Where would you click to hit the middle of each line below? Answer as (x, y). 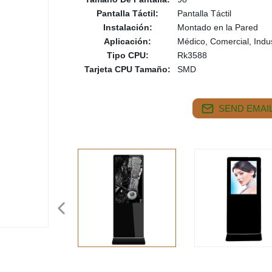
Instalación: (127, 27)
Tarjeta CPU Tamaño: (127, 69)
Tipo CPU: (127, 55)
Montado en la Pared (218, 27)
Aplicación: (127, 41)
